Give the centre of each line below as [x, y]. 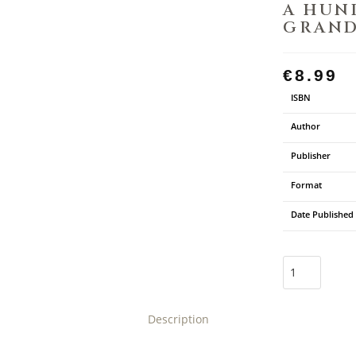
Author [306, 126]
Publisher [311, 155]
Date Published [322, 214]
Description [178, 319]
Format [306, 185]
